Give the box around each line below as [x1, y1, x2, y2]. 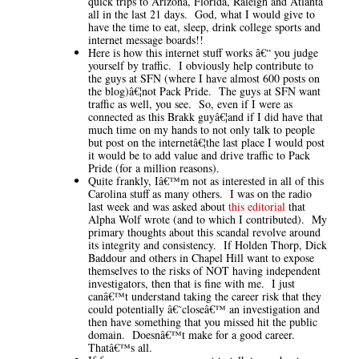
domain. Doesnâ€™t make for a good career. [88, 326, 299, 342]
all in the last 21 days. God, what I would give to [88, 6, 315, 22]
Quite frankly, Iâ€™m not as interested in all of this [88, 172, 324, 188]
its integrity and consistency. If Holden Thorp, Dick [88, 236, 327, 252]
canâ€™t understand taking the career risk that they [88, 288, 321, 304]
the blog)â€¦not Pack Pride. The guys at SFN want [88, 83, 321, 99]
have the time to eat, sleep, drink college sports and [88, 18, 321, 34]
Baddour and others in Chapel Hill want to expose [88, 249, 314, 265]
